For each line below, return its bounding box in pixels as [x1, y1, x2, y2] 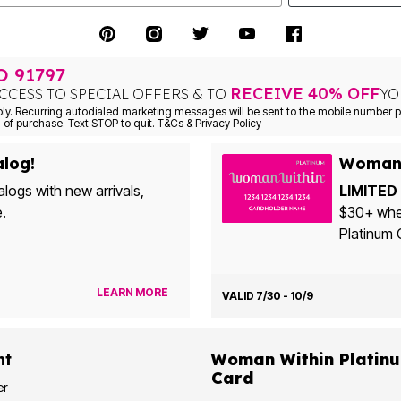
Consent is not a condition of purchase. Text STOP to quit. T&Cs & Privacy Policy [132, 115, 261, 130]
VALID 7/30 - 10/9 [221, 288, 313, 303]
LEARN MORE [96, 286, 168, 300]
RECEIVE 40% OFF [229, 82, 380, 104]
